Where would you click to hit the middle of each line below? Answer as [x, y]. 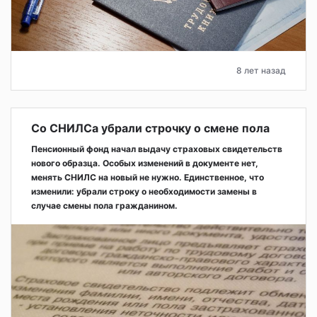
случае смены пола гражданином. [104, 205]
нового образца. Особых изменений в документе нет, [145, 163]
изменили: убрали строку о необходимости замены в [144, 191]
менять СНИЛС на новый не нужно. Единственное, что [148, 177]
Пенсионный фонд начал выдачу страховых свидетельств [157, 149]
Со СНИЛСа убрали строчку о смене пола [150, 128]
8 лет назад [261, 70]
